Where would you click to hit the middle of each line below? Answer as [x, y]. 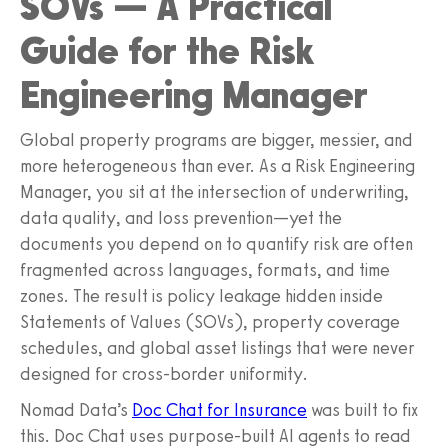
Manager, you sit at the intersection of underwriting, [214, 191]
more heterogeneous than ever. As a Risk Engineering [217, 165]
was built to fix [362, 409]
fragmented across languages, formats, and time [205, 269]
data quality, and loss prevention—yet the [181, 217]
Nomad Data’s [76, 409]
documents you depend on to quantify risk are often [216, 243]
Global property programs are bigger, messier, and [216, 139]
